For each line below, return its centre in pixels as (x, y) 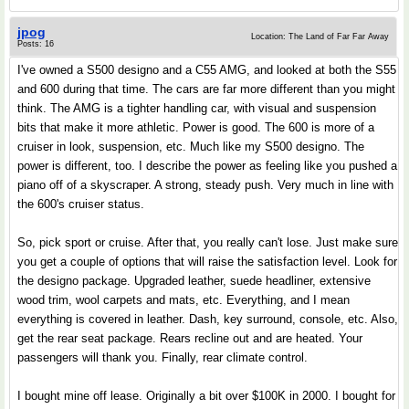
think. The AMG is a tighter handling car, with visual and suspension (197, 108)
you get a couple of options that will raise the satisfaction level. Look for (207, 262)
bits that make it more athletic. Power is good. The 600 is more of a (196, 127)
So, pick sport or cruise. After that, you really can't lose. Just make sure (208, 242)
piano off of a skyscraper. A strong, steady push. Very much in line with (205, 185)
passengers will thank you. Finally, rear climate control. (163, 357)
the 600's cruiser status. (81, 204)
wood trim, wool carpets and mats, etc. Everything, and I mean (184, 300)
